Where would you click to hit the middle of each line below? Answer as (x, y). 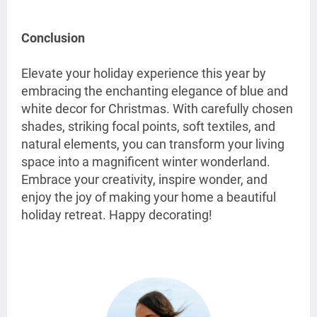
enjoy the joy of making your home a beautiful (149, 197)
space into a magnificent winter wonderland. (146, 162)
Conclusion (53, 38)
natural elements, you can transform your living (153, 144)
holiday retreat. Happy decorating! (117, 215)
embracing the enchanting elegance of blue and (155, 91)
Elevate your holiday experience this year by (144, 74)
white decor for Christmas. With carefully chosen (157, 109)
